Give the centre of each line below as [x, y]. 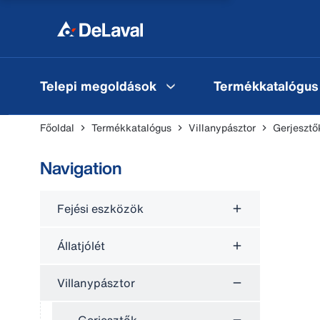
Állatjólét [81, 246]
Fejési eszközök [100, 209]
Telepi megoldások [98, 85]
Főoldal [57, 127]
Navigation [81, 168]
